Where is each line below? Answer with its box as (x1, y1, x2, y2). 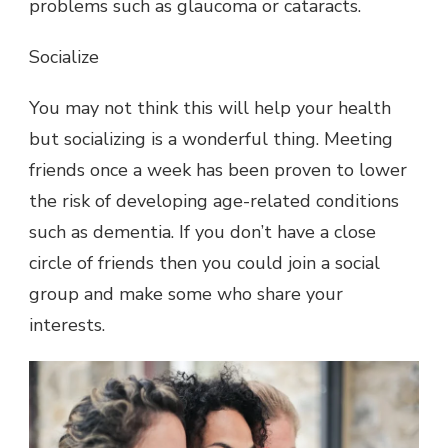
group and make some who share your (29, 281, 343, 306)
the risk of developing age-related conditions (29, 188, 399, 213)
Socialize (29, 44, 99, 69)
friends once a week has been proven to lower (29, 157, 407, 182)
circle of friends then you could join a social (29, 250, 380, 275)
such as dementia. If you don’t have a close (29, 219, 376, 244)
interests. (29, 312, 110, 337)
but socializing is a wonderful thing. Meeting (29, 126, 393, 151)
